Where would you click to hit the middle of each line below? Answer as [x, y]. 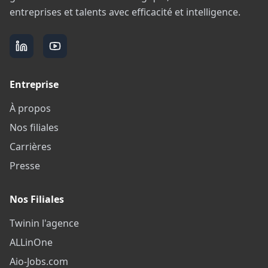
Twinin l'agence [44, 223]
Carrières [31, 147]
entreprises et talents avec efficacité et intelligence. [125, 12]
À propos [30, 109]
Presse [25, 166]
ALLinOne [31, 243]
